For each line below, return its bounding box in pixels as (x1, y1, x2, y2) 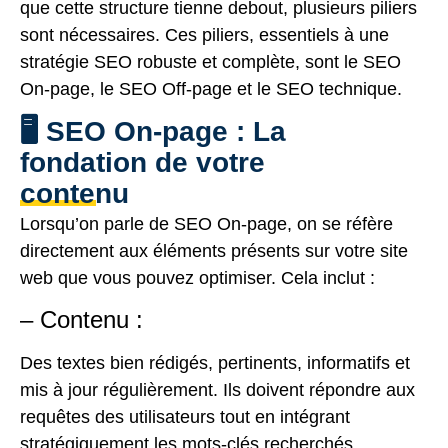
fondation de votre (20, 146, 265, 178)
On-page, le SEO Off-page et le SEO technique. (20, 79, 402, 100)
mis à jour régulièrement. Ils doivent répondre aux (20, 380, 415, 401)
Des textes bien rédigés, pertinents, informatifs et (20, 353, 410, 374)
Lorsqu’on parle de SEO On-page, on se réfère (20, 213, 393, 234)
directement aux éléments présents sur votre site (20, 240, 408, 261)
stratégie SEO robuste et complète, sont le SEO (20, 52, 401, 73)
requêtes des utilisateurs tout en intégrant (20, 407, 350, 428)
